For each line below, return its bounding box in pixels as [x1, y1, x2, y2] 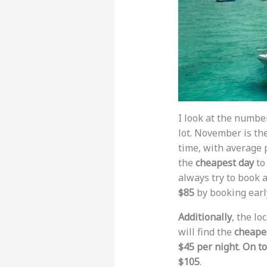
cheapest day [195, 156, 254, 170]
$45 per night [178, 240, 238, 254]
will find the [178, 225, 234, 239]
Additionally [178, 210, 232, 224]
